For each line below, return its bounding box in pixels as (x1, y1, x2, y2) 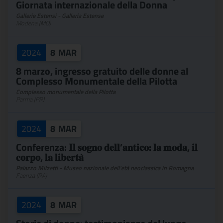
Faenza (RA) (16, 171, 47, 180)
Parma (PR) (16, 95, 44, 104)
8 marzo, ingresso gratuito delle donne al (16, 63, 188, 79)
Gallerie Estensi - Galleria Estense (16, 11, 104, 20)
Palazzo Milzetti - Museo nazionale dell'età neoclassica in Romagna (16, 163, 194, 173)
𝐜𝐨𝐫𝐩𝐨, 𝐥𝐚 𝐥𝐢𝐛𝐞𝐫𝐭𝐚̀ (16, 149, 84, 165)
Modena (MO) (16, 18, 51, 28)
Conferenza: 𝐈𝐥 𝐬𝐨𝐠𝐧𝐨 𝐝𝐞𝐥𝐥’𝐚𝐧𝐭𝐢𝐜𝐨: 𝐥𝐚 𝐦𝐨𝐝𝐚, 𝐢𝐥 (16, 139, 198, 155)
